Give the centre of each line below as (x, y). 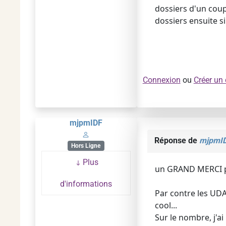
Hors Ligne (86, 146)
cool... (166, 205)
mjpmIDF (86, 123)
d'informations (86, 184)
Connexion (161, 80)
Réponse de (177, 140)
